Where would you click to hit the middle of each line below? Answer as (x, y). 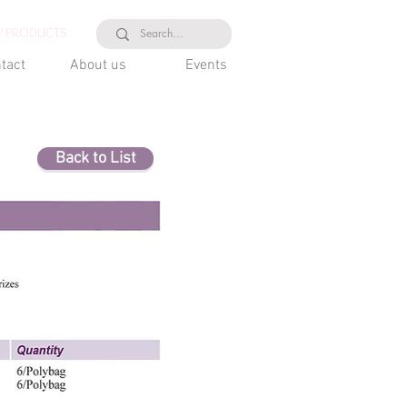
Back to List (95, 159)
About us (98, 65)
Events (206, 65)
